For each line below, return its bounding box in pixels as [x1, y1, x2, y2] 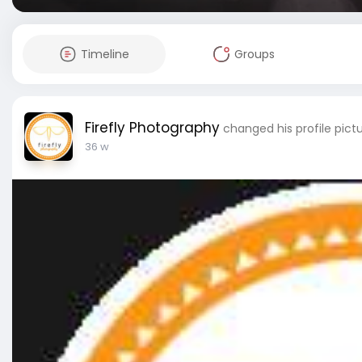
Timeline [80, 46, 129, 62]
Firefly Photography [85, 118, 220, 137]
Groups [234, 46, 275, 62]
